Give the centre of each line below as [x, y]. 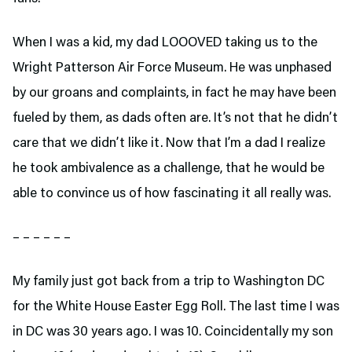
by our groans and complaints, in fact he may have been [174, 93]
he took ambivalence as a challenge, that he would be [169, 169]
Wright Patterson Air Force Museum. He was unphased [172, 68]
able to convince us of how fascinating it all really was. [173, 194]
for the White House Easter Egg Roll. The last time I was [176, 307]
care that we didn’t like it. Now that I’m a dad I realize [169, 144]
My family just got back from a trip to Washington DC [169, 282]
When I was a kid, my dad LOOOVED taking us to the [165, 43]
